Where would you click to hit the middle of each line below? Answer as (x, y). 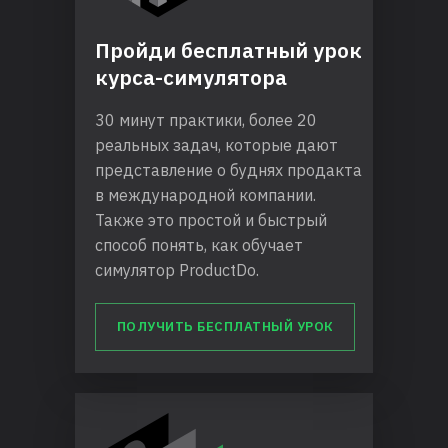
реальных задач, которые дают (216, 145)
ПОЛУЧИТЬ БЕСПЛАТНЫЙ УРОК (225, 327)
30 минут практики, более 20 (206, 120)
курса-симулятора (191, 77)
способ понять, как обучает (199, 245)
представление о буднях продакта (228, 170)
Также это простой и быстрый (211, 220)
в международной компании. (205, 195)
